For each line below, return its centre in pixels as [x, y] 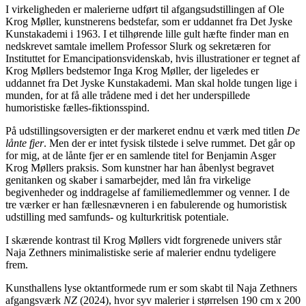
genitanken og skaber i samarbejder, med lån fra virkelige [128, 180]
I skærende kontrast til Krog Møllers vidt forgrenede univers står [143, 240]
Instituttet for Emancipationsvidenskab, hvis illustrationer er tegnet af [153, 58]
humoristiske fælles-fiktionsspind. [78, 107]
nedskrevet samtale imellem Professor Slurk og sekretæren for [138, 46]
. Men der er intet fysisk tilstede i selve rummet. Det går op [169, 143]
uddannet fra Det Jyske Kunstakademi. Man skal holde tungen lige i [151, 83]
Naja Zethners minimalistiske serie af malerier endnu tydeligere [141, 252]
